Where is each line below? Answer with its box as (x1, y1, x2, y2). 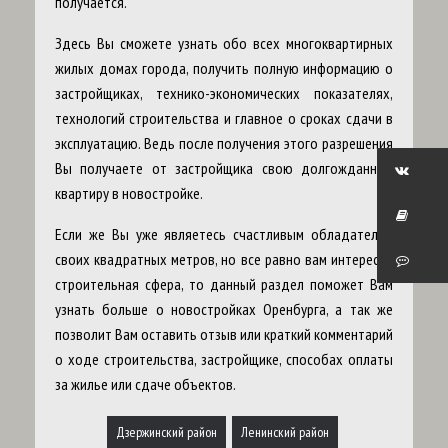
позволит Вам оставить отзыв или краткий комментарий (55, 324, 393, 345)
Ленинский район (241, 423, 329, 442)
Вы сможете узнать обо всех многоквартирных (96, 33, 394, 54)
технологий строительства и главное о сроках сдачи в (55, 108, 393, 129)
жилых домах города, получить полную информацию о (55, 58, 393, 79)
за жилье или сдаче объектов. (55, 374, 236, 395)
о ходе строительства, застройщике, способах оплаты (55, 349, 393, 370)
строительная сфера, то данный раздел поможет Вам (55, 274, 393, 295)
